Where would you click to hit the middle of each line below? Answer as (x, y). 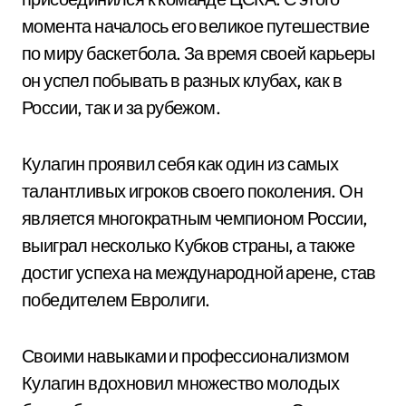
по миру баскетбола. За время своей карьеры (198, 53)
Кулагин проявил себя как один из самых (180, 164)
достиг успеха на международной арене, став (199, 272)
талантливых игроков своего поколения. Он (192, 191)
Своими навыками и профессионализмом (185, 356)
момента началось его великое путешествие (195, 26)
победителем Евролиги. (116, 300)
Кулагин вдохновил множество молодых (180, 383)
